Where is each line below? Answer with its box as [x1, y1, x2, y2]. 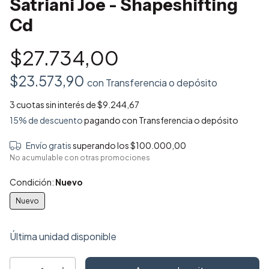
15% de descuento [10, 115, 83, 126]
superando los [72, 140, 130, 151]
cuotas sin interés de [16, 99, 97, 110]
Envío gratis [25, 140, 71, 151]
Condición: [10, 177, 55, 188]
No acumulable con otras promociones [10, 153, 150, 163]
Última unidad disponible [10, 230, 116, 243]
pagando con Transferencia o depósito [83, 115, 238, 126]
